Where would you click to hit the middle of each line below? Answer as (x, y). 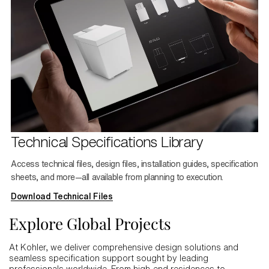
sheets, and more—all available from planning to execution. (117, 177)
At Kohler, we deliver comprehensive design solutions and (124, 247)
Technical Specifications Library (107, 141)
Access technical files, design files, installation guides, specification (134, 164)
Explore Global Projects (90, 223)
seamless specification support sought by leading (109, 258)
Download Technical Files (62, 196)
